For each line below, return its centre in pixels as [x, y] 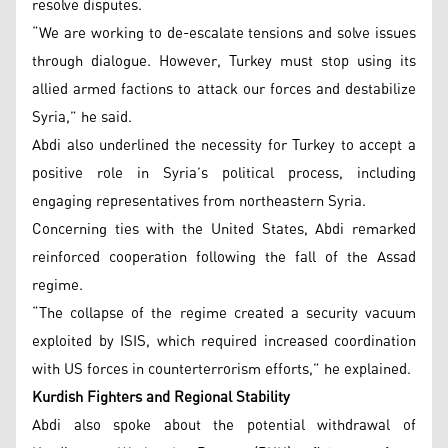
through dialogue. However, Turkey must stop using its [224, 61]
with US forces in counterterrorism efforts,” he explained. [221, 369]
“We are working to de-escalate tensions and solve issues [224, 33]
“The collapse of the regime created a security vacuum [224, 313]
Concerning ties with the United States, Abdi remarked [224, 229]
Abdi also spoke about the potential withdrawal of [224, 425]
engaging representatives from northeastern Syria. [199, 201]
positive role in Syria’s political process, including [224, 173]
